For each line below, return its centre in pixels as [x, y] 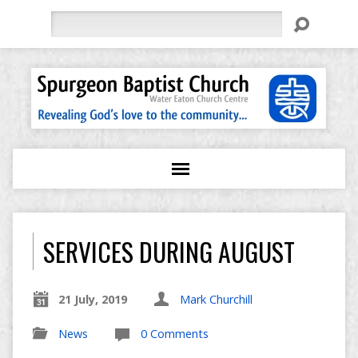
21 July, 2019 [92, 299]
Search [68, 20]
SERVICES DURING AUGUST [169, 251]
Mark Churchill [216, 299]
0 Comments [174, 334]
